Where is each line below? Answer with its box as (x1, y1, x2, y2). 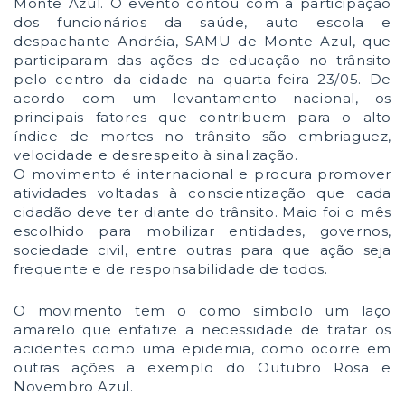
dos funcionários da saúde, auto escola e (14, 14, 391, 31)
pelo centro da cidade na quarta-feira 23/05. (14, 71, 370, 88)
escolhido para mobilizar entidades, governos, (14, 222, 391, 240)
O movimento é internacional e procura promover (14, 165, 391, 183)
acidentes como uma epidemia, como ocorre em (14, 340, 391, 357)
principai (14, 108, 78, 126)
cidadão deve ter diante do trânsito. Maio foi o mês (14, 203, 391, 221)
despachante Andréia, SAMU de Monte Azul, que (14, 33, 391, 50)
